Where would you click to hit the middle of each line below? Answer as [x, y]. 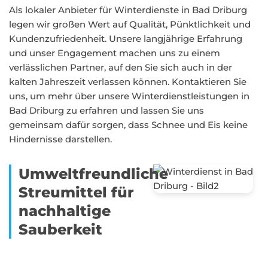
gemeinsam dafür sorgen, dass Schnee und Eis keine [128, 125]
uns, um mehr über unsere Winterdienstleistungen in [129, 96]
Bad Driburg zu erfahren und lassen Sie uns [106, 110]
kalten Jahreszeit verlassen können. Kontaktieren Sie [128, 82]
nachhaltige [65, 211]
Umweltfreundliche [93, 174]
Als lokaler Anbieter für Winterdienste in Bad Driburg [128, 10]
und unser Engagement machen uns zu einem [115, 53]
